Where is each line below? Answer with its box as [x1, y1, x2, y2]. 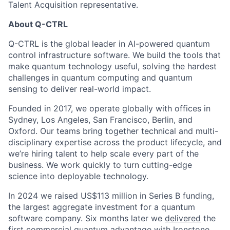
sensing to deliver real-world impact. [8, 83, 151, 94]
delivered [165, 213, 201, 223]
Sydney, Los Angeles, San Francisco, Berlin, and [8, 114, 193, 125]
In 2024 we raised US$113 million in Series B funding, [8, 190, 214, 201]
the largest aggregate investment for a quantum [8, 201, 195, 212]
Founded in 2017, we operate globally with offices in [8, 103, 210, 113]
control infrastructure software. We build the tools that [8, 49, 221, 60]
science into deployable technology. [8, 170, 148, 181]
